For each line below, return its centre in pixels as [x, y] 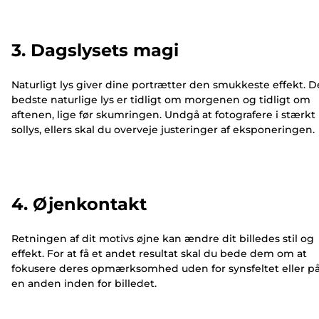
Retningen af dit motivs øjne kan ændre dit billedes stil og [163, 239]
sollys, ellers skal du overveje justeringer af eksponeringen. [163, 130]
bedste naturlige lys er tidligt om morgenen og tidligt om [161, 100]
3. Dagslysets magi [95, 51]
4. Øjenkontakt [79, 204]
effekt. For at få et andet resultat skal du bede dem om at [159, 254]
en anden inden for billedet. [84, 284]
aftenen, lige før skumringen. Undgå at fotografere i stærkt [163, 115]
